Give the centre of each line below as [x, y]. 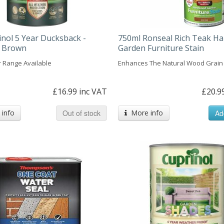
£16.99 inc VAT [80, 91]
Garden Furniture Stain [161, 48]
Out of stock [82, 113]
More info [145, 112]
